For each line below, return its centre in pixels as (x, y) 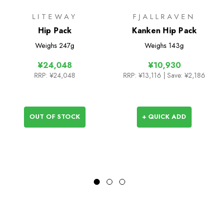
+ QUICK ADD (164, 117)
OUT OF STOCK (55, 117)
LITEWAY (55, 17)
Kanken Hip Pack (164, 31)
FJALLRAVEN (164, 17)
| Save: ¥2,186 (184, 76)
